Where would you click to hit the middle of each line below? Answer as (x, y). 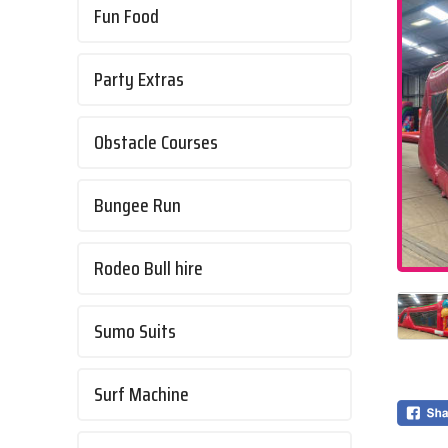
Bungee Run (137, 206)
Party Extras (139, 80)
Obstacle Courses (156, 143)
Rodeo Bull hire (148, 269)
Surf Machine (141, 395)
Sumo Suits (135, 332)
